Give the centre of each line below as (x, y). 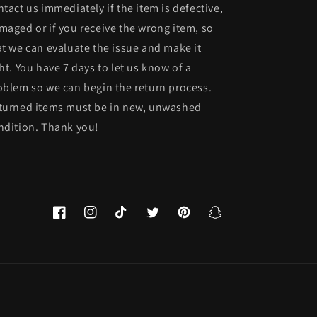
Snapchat (230, 220)
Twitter (162, 220)
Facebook (75, 220)
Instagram (107, 220)
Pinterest (198, 220)
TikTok (129, 220)
